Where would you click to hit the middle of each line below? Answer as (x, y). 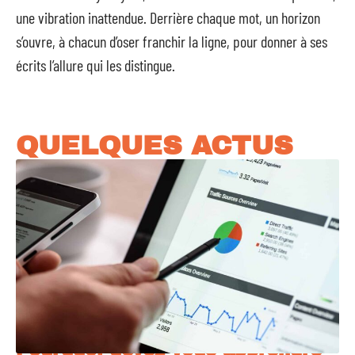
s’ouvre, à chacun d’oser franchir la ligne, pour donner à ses (172, 41)
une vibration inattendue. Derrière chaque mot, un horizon (168, 17)
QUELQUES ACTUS (155, 145)
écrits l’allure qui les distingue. (95, 65)
